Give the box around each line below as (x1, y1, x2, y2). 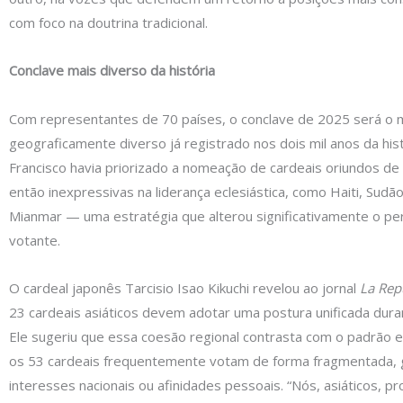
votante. (9, 230, 60, 249)
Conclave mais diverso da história (9, 61, 215, 80)
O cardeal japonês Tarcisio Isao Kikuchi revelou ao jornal (9, 278, 360, 297)
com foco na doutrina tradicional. (9, 13, 208, 31)
